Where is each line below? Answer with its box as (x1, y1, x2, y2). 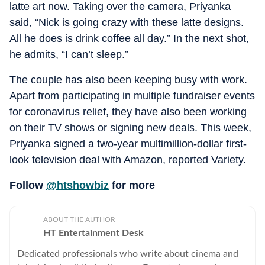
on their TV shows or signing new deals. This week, (9, 121, 251, 134)
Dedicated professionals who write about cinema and (17, 248, 238, 258)
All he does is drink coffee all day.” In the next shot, (9, 32, 249, 44)
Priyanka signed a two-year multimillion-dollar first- (9, 137, 247, 150)
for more (109, 179, 155, 191)
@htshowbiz (46, 179, 109, 191)
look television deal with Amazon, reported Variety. (9, 153, 246, 166)
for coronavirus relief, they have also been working (9, 105, 247, 118)
